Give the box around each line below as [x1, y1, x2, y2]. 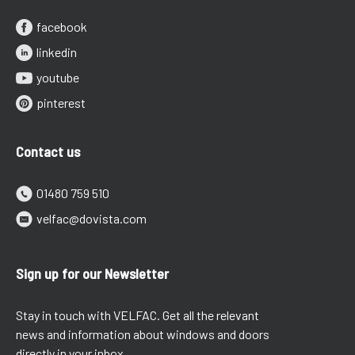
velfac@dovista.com [36, 211, 147, 227]
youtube [36, 70, 79, 86]
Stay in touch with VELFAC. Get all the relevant [16, 307, 259, 323]
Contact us [16, 143, 80, 161]
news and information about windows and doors [16, 326, 269, 342]
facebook [36, 19, 87, 35]
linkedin [36, 44, 77, 60]
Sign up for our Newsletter [16, 265, 169, 283]
